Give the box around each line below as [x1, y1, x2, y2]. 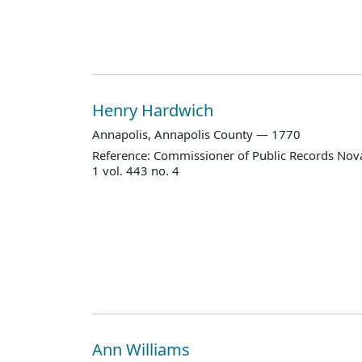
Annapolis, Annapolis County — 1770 [92, 125, 301, 142]
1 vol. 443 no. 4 [92, 162, 179, 179]
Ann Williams [92, 338, 194, 360]
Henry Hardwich [92, 99, 217, 121]
